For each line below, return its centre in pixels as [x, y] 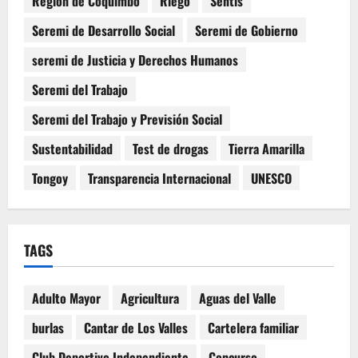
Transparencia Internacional [159, 178]
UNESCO [271, 178]
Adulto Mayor [66, 298]
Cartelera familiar [253, 327]
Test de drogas [171, 148]
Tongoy [50, 178]
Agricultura [150, 298]
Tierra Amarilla [267, 148]
